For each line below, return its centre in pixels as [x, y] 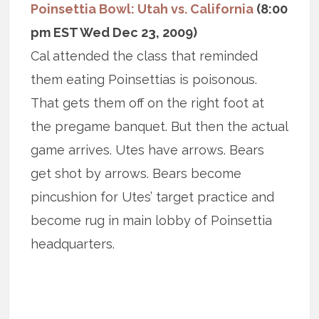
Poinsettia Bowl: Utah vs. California [142, 9]
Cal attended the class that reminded [145, 56]
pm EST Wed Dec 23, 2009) [114, 33]
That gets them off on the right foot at [148, 103]
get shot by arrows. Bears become [136, 174]
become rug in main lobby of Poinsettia [152, 221]
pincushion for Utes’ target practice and [153, 197]
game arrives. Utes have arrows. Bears [148, 150]
